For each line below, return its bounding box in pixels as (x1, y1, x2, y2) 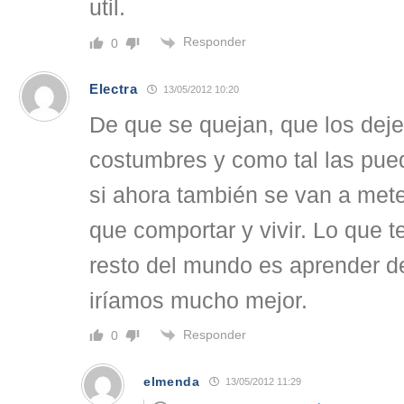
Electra (89, 81, 138, 97)
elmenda (143, 373, 200, 389)
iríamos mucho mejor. (89, 288, 308, 313)
